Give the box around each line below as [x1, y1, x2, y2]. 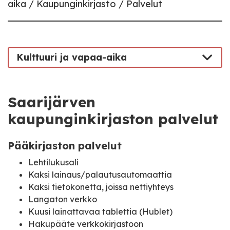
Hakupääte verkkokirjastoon [28, 219, 143, 229]
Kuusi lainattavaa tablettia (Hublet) [28, 206, 172, 217]
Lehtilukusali [28, 157, 79, 167]
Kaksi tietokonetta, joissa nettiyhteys [28, 182, 174, 192]
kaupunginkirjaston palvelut [8, 110, 218, 128]
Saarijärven [8, 93, 95, 111]
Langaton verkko [28, 194, 97, 204]
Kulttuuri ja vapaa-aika [16, 51, 127, 63]
